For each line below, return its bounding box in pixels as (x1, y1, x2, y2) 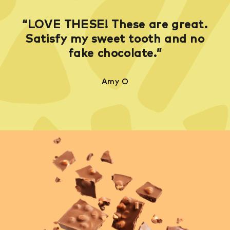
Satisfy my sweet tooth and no (25, 31, 205, 46)
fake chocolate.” (68, 46, 162, 61)
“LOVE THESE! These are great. (22, 17, 208, 32)
